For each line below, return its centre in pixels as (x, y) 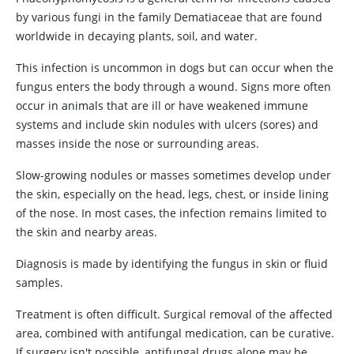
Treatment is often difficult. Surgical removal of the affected (174, 314)
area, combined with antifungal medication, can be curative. (175, 333)
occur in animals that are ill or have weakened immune (162, 105)
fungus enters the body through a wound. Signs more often (173, 87)
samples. (40, 282)
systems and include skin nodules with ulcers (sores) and (167, 124)
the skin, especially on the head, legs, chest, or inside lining (172, 194)
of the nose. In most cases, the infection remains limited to (171, 213)
